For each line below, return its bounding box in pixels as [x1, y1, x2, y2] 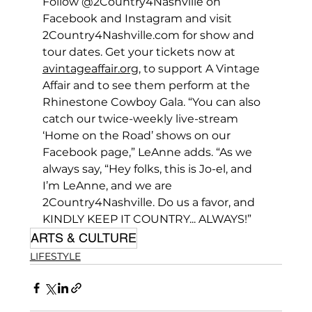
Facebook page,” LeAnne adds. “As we [42, 146, 255, 159]
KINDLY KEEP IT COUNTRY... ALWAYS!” [42, 212, 251, 226]
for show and [179, 29, 257, 42]
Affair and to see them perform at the [42, 79, 253, 93]
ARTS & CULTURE [30, 231, 136, 246]
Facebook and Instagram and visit [42, 12, 235, 26]
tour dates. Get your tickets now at [42, 45, 238, 59]
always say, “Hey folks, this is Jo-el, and [42, 162, 255, 176]
